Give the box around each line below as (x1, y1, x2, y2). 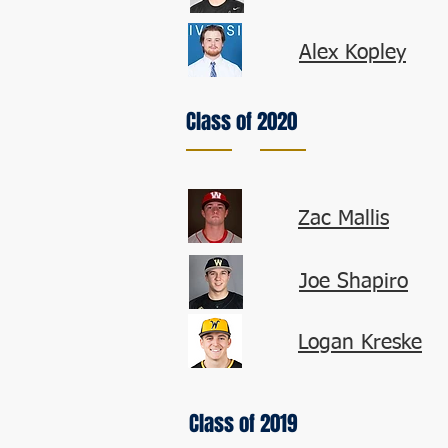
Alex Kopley (299, 43, 406, 64)
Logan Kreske (298, 333, 422, 354)
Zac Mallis (298, 209, 389, 230)
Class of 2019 (189, 408, 298, 439)
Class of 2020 (186, 106, 297, 137)
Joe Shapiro (299, 272, 408, 293)
